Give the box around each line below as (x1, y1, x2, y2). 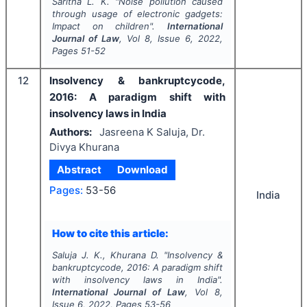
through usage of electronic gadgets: (51, 8, 223, 20)
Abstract (57, 163, 102, 177)
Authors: (49, 125, 92, 138)
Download (116, 163, 168, 177)
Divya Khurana (49, 140, 119, 153)
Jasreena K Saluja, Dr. (99, 125, 205, 138)
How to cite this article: (51, 226, 169, 240)
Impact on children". (51, 21, 168, 32)
